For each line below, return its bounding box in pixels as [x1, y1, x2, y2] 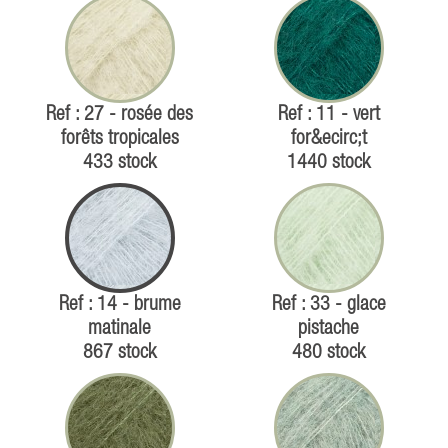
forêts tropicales [60, 130, 179, 148]
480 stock [292, 344, 365, 362]
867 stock [83, 344, 156, 362]
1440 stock [287, 154, 370, 172]
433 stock [83, 154, 156, 172]
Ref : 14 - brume [58, 296, 181, 314]
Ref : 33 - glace [271, 296, 386, 314]
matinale [88, 320, 151, 338]
